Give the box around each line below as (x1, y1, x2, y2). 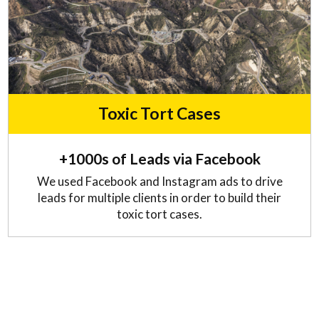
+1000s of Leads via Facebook (58, 150, 261, 168)
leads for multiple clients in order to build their (38, 190, 281, 206)
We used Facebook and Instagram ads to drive (36, 174, 283, 189)
